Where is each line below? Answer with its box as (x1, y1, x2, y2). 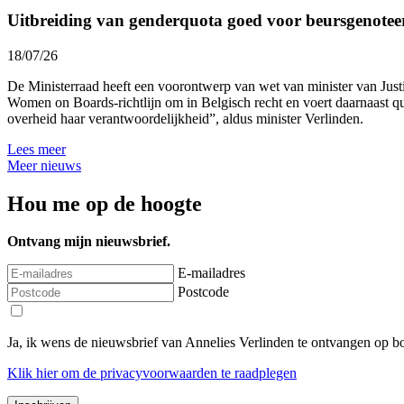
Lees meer (7, 141, 66, 157)
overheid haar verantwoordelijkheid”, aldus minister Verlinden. (7, 110, 367, 126)
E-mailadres (178, 265, 245, 281)
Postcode (178, 284, 229, 300)
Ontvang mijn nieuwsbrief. (7, 234, 170, 250)
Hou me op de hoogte (7, 191, 202, 216)
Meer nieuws (7, 157, 81, 173)
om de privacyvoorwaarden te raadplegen (58, 365, 297, 381)
